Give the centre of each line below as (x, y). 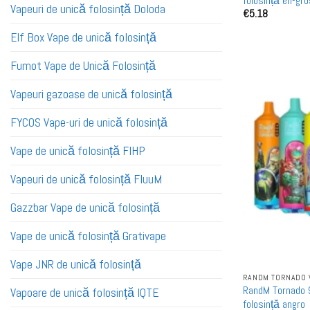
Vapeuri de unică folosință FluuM (86, 180)
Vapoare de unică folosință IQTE (84, 293)
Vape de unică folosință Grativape (88, 236)
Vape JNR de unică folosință (76, 265)
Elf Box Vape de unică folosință (83, 38)
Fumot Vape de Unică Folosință (83, 66)
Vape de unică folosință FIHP (78, 151)
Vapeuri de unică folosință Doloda (88, 9)
